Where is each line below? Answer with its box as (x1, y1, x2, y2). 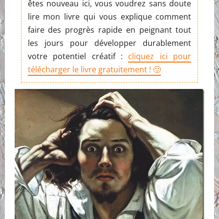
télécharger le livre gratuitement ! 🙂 (27, 64, 161, 75)
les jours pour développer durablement (27, 37, 192, 48)
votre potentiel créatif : (27, 50, 129, 62)
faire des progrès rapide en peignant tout (27, 24, 192, 35)
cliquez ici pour (128, 50, 192, 62)
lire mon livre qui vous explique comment (27, 11, 192, 22)
